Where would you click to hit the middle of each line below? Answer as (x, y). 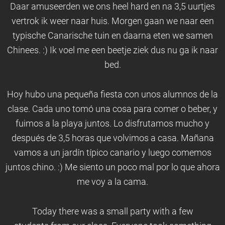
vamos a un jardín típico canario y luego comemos (113, 153)
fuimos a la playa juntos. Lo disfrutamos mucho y (113, 124)
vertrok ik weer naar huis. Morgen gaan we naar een (113, 21)
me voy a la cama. (113, 182)
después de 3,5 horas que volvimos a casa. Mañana (113, 138)
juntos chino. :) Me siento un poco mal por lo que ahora (113, 167)
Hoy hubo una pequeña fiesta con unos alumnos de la (113, 94)
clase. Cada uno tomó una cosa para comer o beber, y (113, 109)
